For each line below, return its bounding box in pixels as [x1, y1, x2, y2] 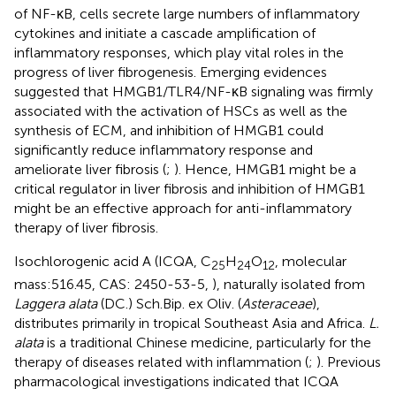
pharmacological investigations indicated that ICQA [14, 372, 339, 390]
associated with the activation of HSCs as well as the [14, 102, 347, 119]
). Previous [316, 353, 381, 370]
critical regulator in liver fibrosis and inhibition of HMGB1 [14, 179, 365, 197]
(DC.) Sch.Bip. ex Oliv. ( [97, 294, 241, 312]
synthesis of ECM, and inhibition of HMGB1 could [14, 121, 324, 139]
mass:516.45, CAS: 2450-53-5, [14, 275, 212, 293]
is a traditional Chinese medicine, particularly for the [43, 333, 371, 351]
